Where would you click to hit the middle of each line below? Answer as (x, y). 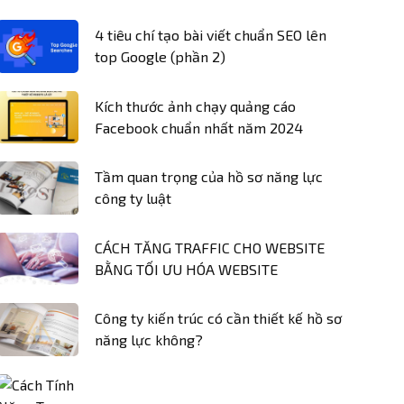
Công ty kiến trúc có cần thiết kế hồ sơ (218, 318)
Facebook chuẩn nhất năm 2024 (199, 127)
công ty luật (133, 198)
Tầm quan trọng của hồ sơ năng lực (209, 177)
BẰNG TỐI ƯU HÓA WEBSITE (186, 269)
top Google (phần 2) (160, 57)
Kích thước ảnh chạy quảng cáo (195, 106)
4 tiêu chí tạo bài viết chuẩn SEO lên (211, 35)
